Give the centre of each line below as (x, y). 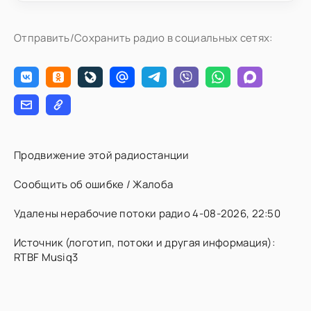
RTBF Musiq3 (46, 257)
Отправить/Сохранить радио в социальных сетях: (143, 38)
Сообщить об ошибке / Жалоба (94, 184)
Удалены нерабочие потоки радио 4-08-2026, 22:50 (148, 213)
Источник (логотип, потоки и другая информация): (145, 243)
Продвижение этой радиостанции (102, 155)
